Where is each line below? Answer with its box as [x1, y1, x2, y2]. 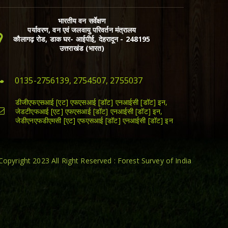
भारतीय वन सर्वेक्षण [58, 15, 106, 25]
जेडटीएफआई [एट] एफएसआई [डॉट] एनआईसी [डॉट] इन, [15, 106, 163, 116]
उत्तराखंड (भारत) [60, 43, 104, 53]
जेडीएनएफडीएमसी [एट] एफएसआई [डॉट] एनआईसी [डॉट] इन [15, 115, 173, 125]
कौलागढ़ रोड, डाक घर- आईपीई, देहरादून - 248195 [13, 34, 151, 44]
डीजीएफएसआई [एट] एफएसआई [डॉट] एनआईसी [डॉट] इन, [15, 97, 168, 107]
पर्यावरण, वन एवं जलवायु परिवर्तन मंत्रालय [27, 24, 136, 35]
